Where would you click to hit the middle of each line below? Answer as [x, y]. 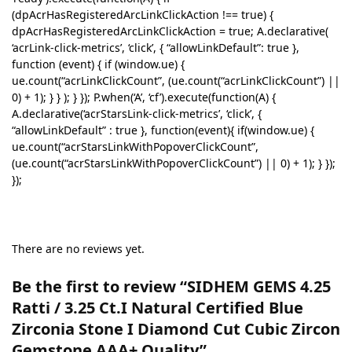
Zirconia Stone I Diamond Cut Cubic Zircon [176, 329]
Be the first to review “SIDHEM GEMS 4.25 [171, 286]
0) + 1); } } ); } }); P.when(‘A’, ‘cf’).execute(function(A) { [144, 97]
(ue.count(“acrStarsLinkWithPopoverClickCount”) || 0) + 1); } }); [174, 163]
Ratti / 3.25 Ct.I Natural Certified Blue [158, 308]
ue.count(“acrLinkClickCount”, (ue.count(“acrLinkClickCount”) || [176, 80]
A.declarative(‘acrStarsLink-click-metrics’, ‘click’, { [137, 113]
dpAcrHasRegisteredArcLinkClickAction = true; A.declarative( [170, 31]
